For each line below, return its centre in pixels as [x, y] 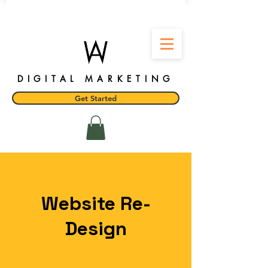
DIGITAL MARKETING [96, 79]
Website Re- [96, 203]
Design [96, 228]
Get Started [96, 98]
